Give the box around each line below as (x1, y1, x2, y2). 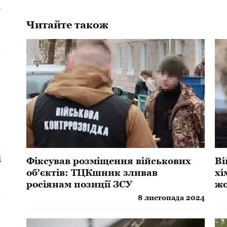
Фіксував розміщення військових (26, 155, 192, 166)
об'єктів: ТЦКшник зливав (26, 167, 158, 178)
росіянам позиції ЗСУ (26, 178, 133, 190)
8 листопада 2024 (138, 193, 205, 202)
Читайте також (26, 19, 109, 30)
